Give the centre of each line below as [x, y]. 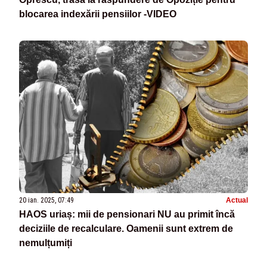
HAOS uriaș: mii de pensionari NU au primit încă [127, 215]
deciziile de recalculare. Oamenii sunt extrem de [126, 229]
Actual [237, 201]
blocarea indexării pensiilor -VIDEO [98, 14]
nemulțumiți [46, 243]
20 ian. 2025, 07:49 [46, 201]
